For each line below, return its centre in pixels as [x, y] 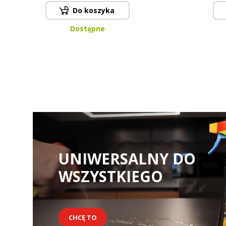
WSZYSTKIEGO [110, 176]
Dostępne [88, 28]
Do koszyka [94, 11]
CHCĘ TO [82, 218]
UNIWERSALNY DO [127, 159]
